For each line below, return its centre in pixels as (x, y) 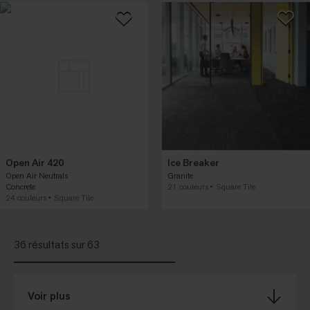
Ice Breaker (193, 163)
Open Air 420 (35, 163)
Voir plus (49, 296)
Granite (180, 176)
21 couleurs (188, 187)
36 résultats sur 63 (57, 245)
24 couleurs (26, 198)
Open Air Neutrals (37, 176)
